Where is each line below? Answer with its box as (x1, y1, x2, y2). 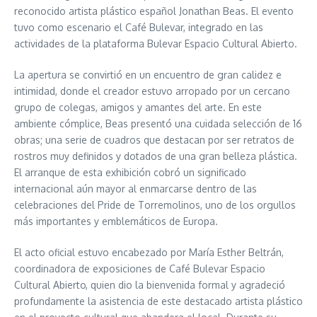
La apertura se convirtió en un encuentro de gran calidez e (14, 69, 282, 81)
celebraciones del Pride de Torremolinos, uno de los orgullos (14, 199, 296, 211)
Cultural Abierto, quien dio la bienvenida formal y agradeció (14, 279, 285, 291)
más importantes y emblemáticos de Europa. (14, 215, 218, 227)
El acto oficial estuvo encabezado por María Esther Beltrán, (14, 246, 284, 258)
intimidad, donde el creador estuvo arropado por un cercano (14, 85, 290, 97)
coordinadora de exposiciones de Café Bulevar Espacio (14, 263, 265, 275)
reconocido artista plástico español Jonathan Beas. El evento (14, 5, 294, 17)
